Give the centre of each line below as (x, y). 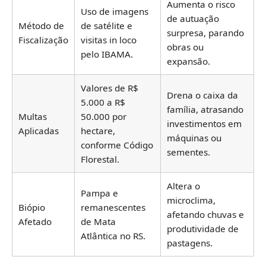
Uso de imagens (115, 12)
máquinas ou (194, 138)
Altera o (183, 186)
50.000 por (104, 117)
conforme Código (117, 145)
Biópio (32, 208)
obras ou (185, 47)
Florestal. (100, 159)
